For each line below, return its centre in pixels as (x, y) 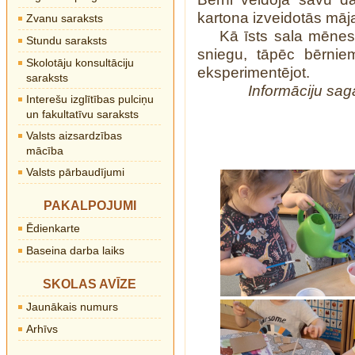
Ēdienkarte (53, 228)
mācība (45, 151)
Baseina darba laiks (75, 250)
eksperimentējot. (254, 73)
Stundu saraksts (67, 40)
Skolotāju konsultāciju (80, 63)
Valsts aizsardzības (74, 136)
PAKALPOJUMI (90, 206)
